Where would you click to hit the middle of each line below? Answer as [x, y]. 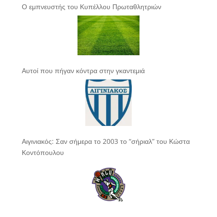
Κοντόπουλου [43, 153]
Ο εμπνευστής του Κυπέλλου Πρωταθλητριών [91, 6]
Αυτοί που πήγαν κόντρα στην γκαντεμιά [83, 71]
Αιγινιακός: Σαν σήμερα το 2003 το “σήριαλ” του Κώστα [106, 141]
